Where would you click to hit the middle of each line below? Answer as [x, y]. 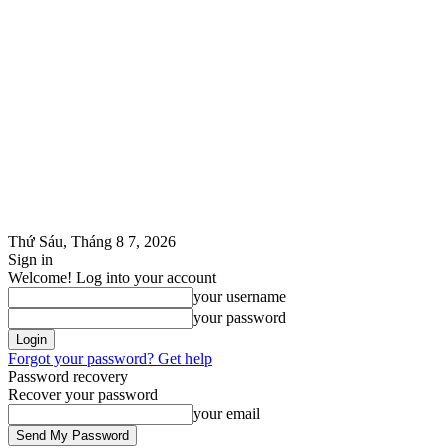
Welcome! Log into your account [112, 277]
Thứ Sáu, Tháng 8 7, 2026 [92, 241]
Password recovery [68, 376]
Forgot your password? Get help [110, 358]
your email [226, 413]
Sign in [30, 259]
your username [239, 296]
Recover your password [83, 394]
